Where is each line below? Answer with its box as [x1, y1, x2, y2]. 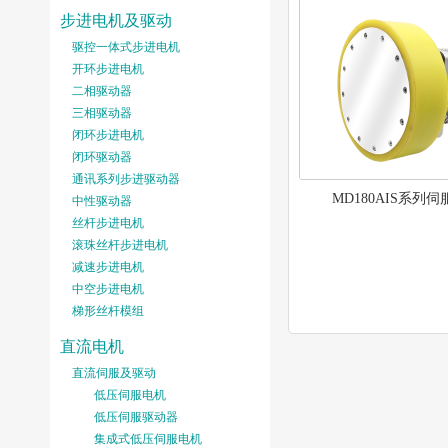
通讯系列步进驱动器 [72, 172, 180, 186]
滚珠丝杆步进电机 [72, 238, 168, 252]
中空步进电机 [72, 282, 144, 296]
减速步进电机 [72, 260, 144, 274]
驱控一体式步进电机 [72, 40, 180, 54]
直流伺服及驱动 [72, 366, 156, 380]
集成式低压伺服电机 [94, 432, 202, 446]
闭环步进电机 [72, 128, 144, 142]
